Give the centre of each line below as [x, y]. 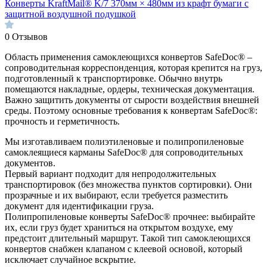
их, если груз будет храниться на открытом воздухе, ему [119, 228]
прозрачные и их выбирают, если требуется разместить [116, 195]
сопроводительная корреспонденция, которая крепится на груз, [133, 68]
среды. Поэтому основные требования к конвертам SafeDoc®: [131, 111]
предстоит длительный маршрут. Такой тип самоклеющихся [128, 238]
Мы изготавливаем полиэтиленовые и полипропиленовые [124, 142]
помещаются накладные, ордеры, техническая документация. [130, 89]
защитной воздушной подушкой [70, 14]
